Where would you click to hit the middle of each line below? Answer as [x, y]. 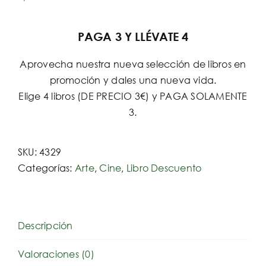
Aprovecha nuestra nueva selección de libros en [133, 64]
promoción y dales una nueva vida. [133, 80]
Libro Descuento [164, 168]
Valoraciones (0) [56, 254]
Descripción [45, 225]
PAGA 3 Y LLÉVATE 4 [133, 37]
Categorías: [46, 168]
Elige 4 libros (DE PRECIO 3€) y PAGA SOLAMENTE [133, 96]
